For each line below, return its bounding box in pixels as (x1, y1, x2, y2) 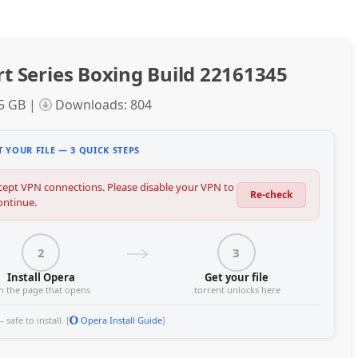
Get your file (204, 270, 268, 285)
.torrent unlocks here (192, 284, 281, 296)
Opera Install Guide (78, 314, 162, 327)
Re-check (250, 188, 292, 202)
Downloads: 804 (51, 96, 152, 114)
